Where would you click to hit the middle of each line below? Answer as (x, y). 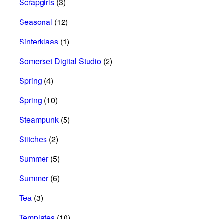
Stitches (33, 139)
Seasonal (36, 22)
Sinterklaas (39, 41)
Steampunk (39, 119)
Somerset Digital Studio (60, 61)
